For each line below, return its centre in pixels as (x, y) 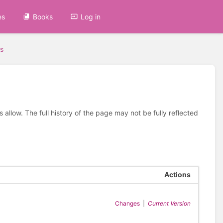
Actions (177, 175)
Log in (91, 16)
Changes (127, 204)
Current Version (169, 204)
